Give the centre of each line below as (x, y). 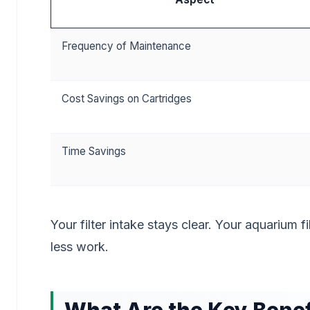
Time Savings (94, 151)
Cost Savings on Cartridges (127, 99)
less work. (80, 247)
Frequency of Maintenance (126, 46)
